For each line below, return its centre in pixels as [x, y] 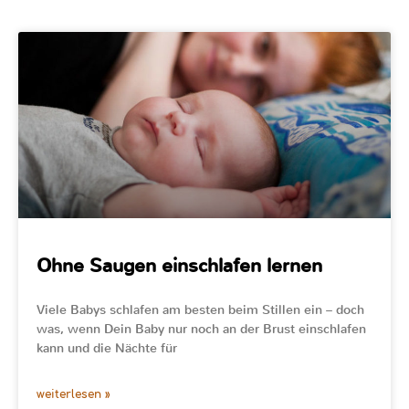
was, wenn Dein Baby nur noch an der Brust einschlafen [201, 329]
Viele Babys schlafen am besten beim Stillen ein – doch [200, 310]
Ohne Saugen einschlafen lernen [179, 266]
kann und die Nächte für [107, 348]
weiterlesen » [73, 394]
